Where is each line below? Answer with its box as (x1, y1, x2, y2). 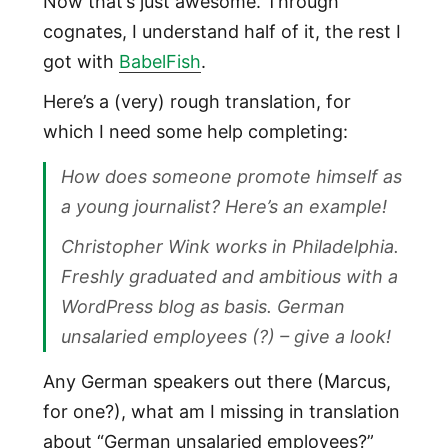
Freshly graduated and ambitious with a (60, 266, 398, 288)
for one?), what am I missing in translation (42, 401, 400, 423)
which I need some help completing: (42, 121, 348, 143)
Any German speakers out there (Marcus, (42, 371, 391, 393)
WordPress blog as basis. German (60, 296, 345, 318)
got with (42, 51, 119, 73)
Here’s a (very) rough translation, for (42, 91, 351, 113)
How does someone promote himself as (60, 166, 402, 188)
